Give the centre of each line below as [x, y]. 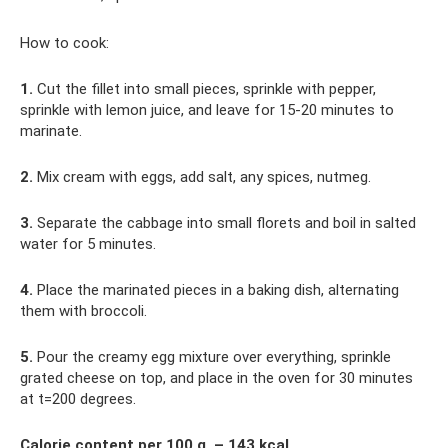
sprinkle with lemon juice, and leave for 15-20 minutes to [207, 110]
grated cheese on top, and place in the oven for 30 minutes [216, 378]
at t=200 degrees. [78, 399]
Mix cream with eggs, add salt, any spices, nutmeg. [202, 177]
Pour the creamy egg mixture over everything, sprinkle [212, 357]
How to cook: [64, 43]
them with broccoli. [83, 311]
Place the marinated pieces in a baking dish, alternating [216, 290]
